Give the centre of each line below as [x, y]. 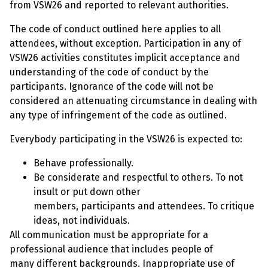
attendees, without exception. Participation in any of [125, 43]
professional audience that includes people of [111, 249]
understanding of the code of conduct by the [109, 72]
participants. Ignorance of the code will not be [112, 86]
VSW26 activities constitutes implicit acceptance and [125, 58]
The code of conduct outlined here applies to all [115, 29]
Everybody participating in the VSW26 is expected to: [126, 139]
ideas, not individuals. [82, 220]
